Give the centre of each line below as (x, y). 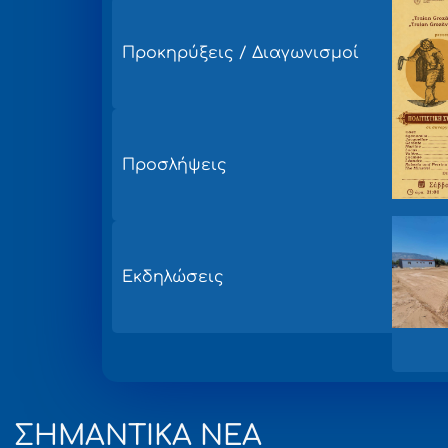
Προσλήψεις (174, 165)
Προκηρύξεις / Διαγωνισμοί (240, 53)
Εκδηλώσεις (173, 277)
